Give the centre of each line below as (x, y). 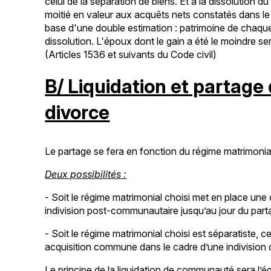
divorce (77, 112)
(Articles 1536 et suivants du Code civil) (131, 54)
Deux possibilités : (86, 174)
